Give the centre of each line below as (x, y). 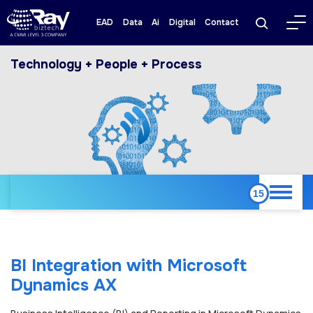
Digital (182, 23)
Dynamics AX (64, 285)
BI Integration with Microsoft (129, 265)
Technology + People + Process (106, 64)
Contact (222, 23)
